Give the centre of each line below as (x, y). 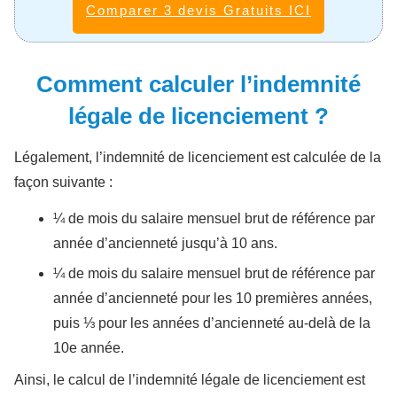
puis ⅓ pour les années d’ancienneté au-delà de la (212, 323)
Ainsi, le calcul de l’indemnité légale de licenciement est (190, 380)
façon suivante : (63, 183)
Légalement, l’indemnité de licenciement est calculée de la (198, 158)
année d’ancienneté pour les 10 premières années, (213, 299)
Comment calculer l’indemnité (198, 85)
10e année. (89, 348)
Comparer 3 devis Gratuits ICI (198, 11)
